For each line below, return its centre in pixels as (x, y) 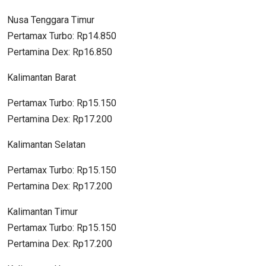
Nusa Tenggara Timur (51, 20)
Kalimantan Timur (42, 211)
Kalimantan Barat (42, 77)
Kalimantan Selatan (46, 144)
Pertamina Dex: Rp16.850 (60, 52)
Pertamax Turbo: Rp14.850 (62, 36)
